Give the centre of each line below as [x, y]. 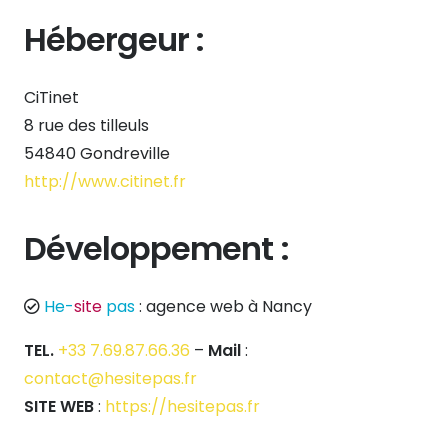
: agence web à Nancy [223, 306]
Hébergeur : [114, 39]
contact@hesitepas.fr [110, 378]
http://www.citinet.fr [105, 181]
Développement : [156, 248]
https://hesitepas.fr [182, 406]
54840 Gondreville [97, 153]
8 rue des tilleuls [86, 125]
